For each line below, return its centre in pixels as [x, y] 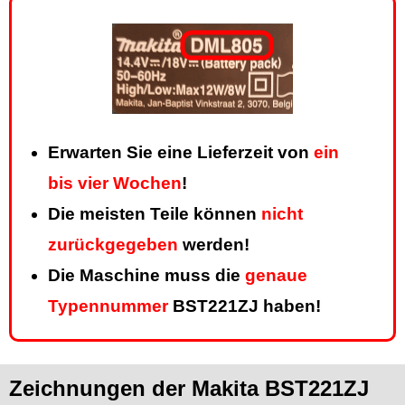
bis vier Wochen [115, 184]
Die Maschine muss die [146, 276]
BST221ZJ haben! [245, 306]
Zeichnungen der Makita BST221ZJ [189, 389]
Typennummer [108, 306]
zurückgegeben [113, 245]
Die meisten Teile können [155, 214]
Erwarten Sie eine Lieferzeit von [181, 153]
